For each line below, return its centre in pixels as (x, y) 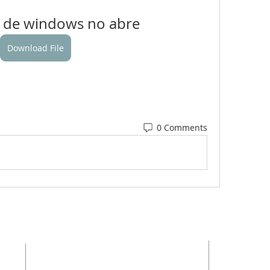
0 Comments (182, 127)
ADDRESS (110, 251)
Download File (36, 48)
